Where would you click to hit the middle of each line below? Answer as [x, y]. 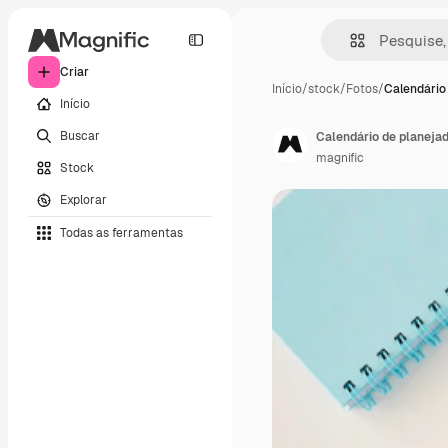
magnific [340, 158]
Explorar [83, 199]
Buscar [80, 135]
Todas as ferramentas [121, 232]
